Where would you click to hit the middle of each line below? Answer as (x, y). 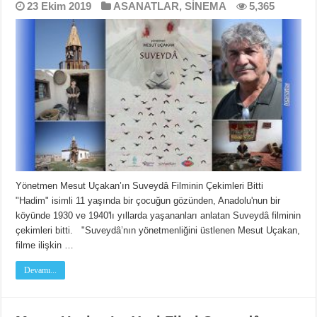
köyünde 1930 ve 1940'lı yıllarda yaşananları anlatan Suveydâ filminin (158, 215)
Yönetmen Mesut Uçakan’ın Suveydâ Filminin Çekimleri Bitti (143, 185)
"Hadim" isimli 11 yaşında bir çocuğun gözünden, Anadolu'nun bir (148, 200)
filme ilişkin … (45, 245)
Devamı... (41, 270)
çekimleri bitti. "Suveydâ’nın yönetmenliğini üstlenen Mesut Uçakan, (158, 230)
